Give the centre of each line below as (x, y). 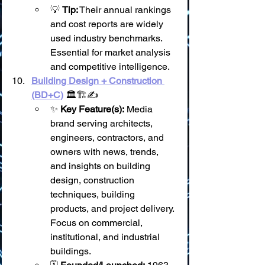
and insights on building (101, 166)
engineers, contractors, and (108, 138)
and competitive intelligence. (110, 67)
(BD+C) (47, 95)
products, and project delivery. (113, 209)
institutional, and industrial (106, 237)
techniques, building (94, 194)
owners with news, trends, (106, 152)
